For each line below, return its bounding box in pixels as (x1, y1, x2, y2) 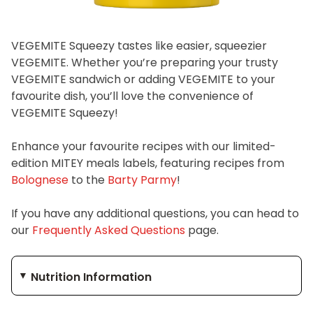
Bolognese (11, 171, 68, 188)
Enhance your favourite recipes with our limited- (11, 138, 276, 154)
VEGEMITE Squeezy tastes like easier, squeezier (11, 37, 267, 54)
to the (68, 171, 108, 188)
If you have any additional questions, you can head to (11, 205, 299, 221)
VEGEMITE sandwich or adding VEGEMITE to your (11, 71, 275, 87)
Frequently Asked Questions (32, 221, 185, 238)
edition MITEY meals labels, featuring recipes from (11, 154, 284, 171)
